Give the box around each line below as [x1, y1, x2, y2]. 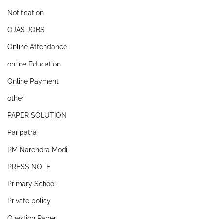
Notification [7, 8, 44, 17]
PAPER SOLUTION [7, 111, 66, 119]
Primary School [7, 179, 56, 188]
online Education [7, 60, 61, 68]
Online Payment [7, 77, 59, 85]
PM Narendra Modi [7, 145, 67, 153]
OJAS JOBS [7, 25, 44, 34]
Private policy [7, 197, 51, 205]
